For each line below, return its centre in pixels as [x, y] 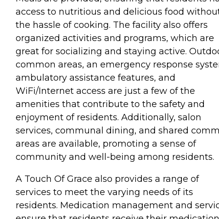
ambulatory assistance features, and [96, 77]
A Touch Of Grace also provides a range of [107, 179]
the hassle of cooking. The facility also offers [112, 25]
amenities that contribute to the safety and [110, 104]
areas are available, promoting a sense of [106, 143]
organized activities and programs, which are [115, 38]
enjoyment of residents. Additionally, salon [109, 117]
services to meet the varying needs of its [104, 192]
